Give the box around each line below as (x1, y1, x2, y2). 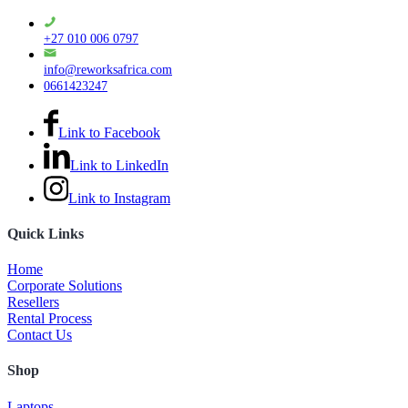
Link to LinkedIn (70, 157, 168, 173)
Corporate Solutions (7, 278, 122, 294)
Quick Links (7, 225, 84, 241)
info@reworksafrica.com (44, 62, 172, 76)
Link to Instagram (68, 189, 170, 206)
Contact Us (7, 327, 72, 343)
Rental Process (7, 311, 92, 327)
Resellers (7, 294, 59, 311)
